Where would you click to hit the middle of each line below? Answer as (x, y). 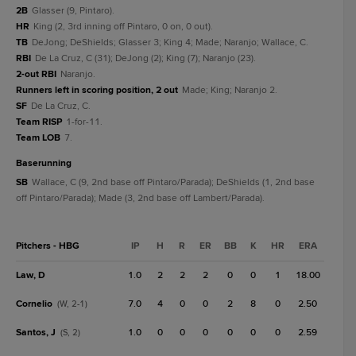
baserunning (47, 163)
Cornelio (34, 304)
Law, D (31, 275)
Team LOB (38, 138)
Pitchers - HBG (48, 246)
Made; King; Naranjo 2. (230, 90)
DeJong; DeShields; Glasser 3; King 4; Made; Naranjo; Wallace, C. (170, 43)
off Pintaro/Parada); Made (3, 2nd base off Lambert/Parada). (140, 198)
